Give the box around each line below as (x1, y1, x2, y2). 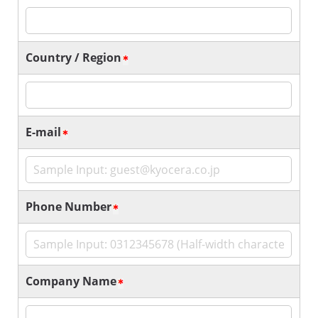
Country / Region (26, 50, 121, 65)
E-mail (26, 124, 61, 140)
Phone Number (26, 199, 111, 214)
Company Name (26, 273, 116, 289)
